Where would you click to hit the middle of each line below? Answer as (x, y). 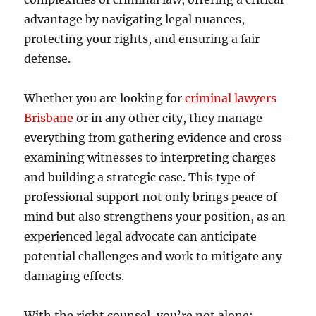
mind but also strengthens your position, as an (155, 216)
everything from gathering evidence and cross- (157, 137)
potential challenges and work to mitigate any (153, 256)
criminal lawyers (231, 98)
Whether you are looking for (105, 98)
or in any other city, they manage (168, 117)
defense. (48, 58)
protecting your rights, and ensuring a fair (142, 38)
